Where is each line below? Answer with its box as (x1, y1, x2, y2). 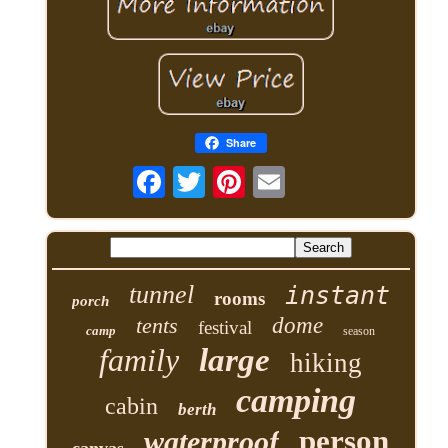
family (99, 342, 180, 379)
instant (284, 281, 390, 311)
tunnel (128, 280, 194, 310)
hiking (290, 348, 363, 379)
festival (198, 317, 253, 339)
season (343, 324, 376, 339)
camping (236, 382, 357, 420)
